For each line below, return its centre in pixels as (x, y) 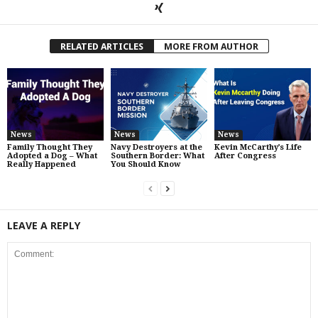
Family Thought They (50, 147)
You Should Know (145, 164)
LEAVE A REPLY (44, 225)
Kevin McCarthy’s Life (258, 147)
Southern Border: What (157, 155)
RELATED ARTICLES (102, 46)
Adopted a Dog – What (52, 155)
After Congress (245, 155)
